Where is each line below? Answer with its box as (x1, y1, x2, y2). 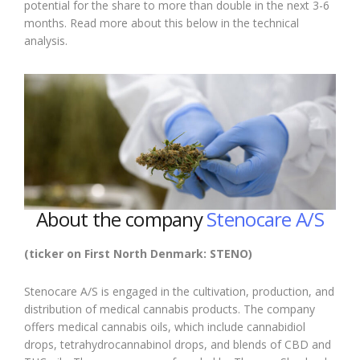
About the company (36, 205, 207, 232)
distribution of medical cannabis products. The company (24, 301, 315, 317)
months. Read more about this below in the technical (24, 15, 299, 31)
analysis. (24, 33, 67, 49)
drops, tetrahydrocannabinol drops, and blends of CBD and (24, 336, 331, 352)
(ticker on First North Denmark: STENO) (24, 245, 252, 261)
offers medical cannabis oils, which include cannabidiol (24, 318, 305, 334)
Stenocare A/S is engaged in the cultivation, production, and (24, 283, 334, 299)
